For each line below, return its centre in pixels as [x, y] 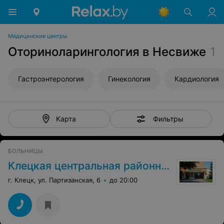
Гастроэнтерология [51, 79]
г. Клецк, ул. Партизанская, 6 [54, 180]
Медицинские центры [37, 36]
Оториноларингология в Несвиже [107, 52]
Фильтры [168, 118]
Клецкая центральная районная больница [84, 166]
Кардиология [197, 79]
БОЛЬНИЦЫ [25, 151]
